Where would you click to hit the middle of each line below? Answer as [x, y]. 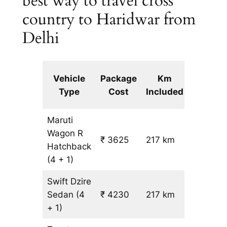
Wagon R [65, 133]
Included [165, 91]
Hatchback [69, 146]
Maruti [60, 120]
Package [119, 78]
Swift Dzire [69, 181]
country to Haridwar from [109, 20]
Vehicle [69, 78]
